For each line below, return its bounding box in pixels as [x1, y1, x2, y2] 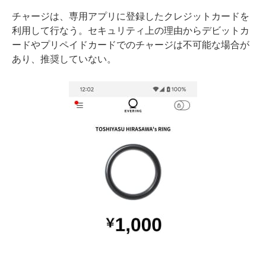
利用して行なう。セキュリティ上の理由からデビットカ [12, 26, 249, 36]
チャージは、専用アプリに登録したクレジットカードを [12, 11, 249, 22]
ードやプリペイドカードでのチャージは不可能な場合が [12, 40, 249, 50]
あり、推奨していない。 [12, 54, 116, 65]
